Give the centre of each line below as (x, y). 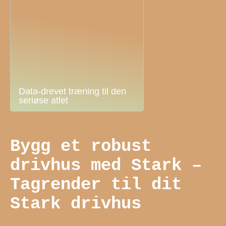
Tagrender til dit (96, 184)
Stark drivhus (76, 204)
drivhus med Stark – (106, 165)
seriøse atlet (43, 100)
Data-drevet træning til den (72, 91)
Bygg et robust (81, 146)
